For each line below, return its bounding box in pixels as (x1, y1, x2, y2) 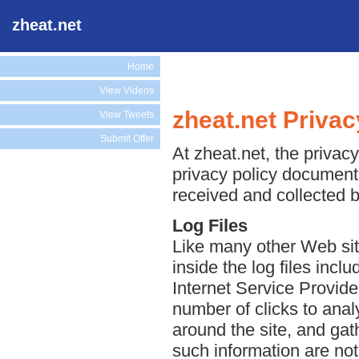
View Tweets (99, 109, 154, 120)
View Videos (99, 85, 154, 96)
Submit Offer (100, 133, 154, 144)
